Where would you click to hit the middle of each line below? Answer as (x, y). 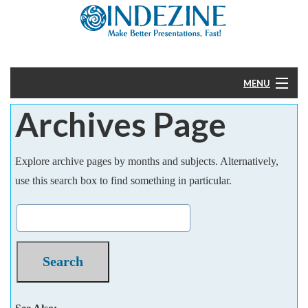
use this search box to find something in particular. (123, 180)
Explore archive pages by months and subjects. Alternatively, (146, 161)
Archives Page (120, 124)
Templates (46, 188)
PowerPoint (49, 152)
